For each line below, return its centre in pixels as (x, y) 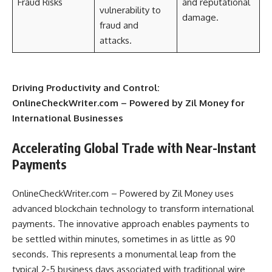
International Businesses (68, 118)
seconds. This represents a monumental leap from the (124, 254)
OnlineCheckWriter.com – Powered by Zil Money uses (123, 193)
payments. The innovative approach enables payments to (131, 224)
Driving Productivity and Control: (86, 88)
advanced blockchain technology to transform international (133, 209)
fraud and (119, 25)
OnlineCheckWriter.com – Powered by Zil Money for (128, 103)
